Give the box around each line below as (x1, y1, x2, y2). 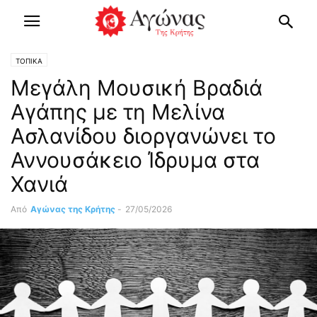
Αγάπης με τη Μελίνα (11, 99, 225, 125)
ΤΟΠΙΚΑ (16, 57, 42, 65)
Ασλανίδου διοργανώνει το (11, 123, 276, 149)
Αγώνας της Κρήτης (30, 204, 115, 214)
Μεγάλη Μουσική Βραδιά (11, 75, 263, 100)
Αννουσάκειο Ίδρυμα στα (11, 147, 260, 173)
